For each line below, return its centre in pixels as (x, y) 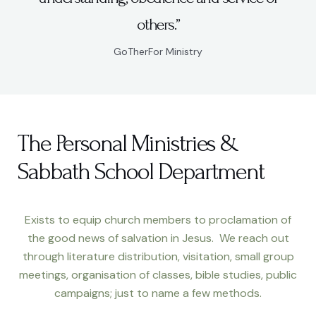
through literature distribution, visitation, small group (158, 256)
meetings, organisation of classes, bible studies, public (158, 275)
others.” (158, 24)
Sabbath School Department (141, 172)
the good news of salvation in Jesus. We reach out (158, 238)
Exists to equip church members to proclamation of (158, 220)
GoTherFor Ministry (158, 51)
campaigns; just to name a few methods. (158, 293)
